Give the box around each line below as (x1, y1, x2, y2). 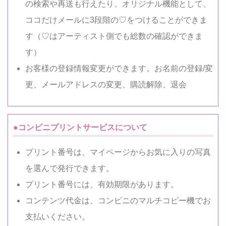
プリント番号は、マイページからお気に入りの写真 (25, 147, 211, 156)
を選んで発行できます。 (25, 163, 114, 173)
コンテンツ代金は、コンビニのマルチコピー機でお (25, 196, 211, 205)
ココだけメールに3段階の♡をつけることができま (25, 15, 207, 24)
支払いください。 (25, 212, 90, 221)
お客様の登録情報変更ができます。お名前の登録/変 (25, 64, 213, 73)
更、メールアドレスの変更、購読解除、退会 (25, 80, 187, 89)
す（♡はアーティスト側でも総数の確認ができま (25, 31, 203, 40)
